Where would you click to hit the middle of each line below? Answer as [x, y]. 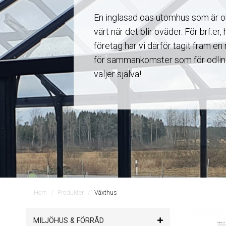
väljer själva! [117, 74]
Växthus [106, 193]
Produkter [71, 193]
